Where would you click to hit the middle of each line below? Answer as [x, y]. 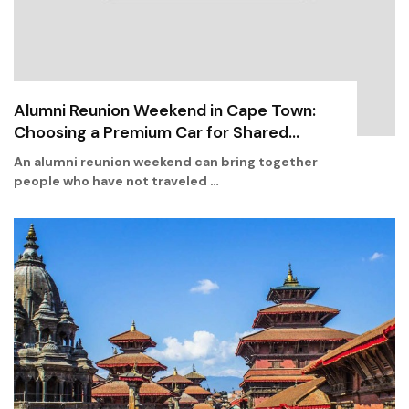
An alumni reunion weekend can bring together [166, 162]
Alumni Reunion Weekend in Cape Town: [165, 110]
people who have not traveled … [116, 181]
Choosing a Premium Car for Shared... [157, 132]
